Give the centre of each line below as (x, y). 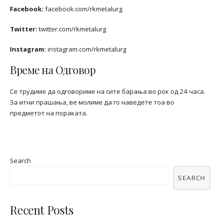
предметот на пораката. (49, 113)
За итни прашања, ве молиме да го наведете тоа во (92, 102)
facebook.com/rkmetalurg (83, 9)
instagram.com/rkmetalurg (86, 49)
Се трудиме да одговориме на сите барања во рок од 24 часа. (108, 91)
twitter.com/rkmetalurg (72, 29)
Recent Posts (42, 210)
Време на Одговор (53, 69)
